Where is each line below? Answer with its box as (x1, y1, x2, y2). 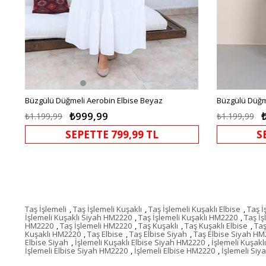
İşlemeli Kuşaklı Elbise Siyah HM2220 (75, 236, 205, 248)
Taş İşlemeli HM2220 (60, 220, 132, 231)
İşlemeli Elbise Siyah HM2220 (25, 245, 128, 256)
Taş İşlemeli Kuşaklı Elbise (148, 203, 240, 214)
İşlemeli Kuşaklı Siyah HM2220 (25, 211, 132, 223)
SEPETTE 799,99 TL (65, 127, 159, 141)
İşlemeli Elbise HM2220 (134, 245, 215, 256)
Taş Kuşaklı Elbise (185, 220, 248, 231)
